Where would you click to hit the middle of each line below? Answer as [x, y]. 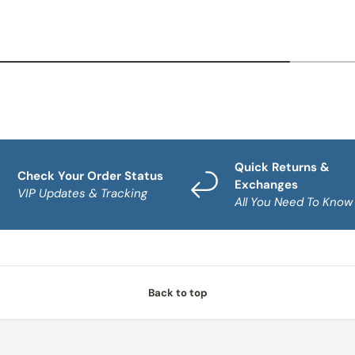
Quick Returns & [282, 167]
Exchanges [266, 184]
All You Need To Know [294, 202]
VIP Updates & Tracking [82, 193]
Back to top [177, 293]
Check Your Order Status [90, 176]
